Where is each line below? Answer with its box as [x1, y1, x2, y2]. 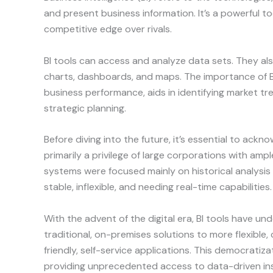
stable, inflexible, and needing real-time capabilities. [44, 180, 272, 194]
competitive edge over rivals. [44, 23, 172, 36]
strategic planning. [44, 101, 126, 115]
